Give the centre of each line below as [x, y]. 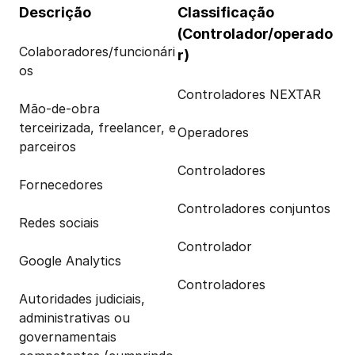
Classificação [226, 12]
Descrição [55, 12]
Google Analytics [70, 261]
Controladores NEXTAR [249, 94]
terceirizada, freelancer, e [97, 128]
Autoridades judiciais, [82, 299]
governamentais [68, 337]
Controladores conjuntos [254, 208]
